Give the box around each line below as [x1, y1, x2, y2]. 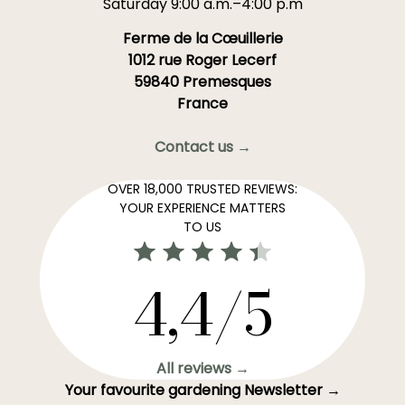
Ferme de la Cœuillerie [122, 28, 283, 49]
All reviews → [155, 358, 250, 379]
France [177, 93, 228, 114]
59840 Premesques [134, 71, 271, 92]
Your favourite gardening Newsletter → [64, 380, 341, 400]
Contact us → [154, 137, 251, 157]
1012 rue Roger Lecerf [128, 50, 277, 71]
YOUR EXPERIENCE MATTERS [119, 199, 286, 217]
